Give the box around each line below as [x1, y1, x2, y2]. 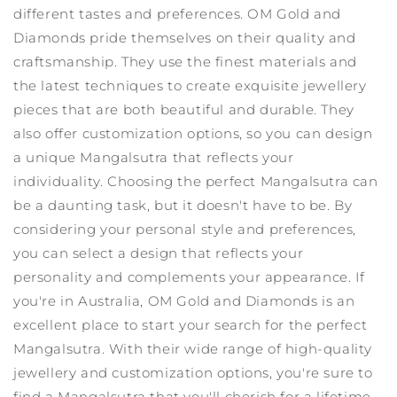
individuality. [13, 173, 104, 191]
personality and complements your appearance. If [13, 269, 365, 286]
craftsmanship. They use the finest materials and [13, 53, 357, 71]
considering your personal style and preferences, [13, 221, 356, 238]
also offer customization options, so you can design [13, 125, 373, 143]
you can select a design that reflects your [13, 245, 304, 262]
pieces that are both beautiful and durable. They [13, 101, 354, 119]
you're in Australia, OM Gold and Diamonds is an [13, 292, 355, 310]
